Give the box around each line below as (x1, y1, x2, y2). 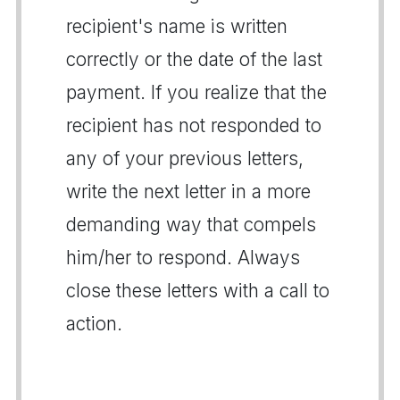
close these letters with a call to (66, 279, 329, 302)
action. (66, 312, 122, 335)
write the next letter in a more (66, 179, 311, 203)
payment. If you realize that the (66, 80, 327, 104)
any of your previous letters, (66, 146, 304, 170)
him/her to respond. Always (66, 246, 300, 269)
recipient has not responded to (66, 113, 321, 137)
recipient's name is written (66, 14, 287, 37)
